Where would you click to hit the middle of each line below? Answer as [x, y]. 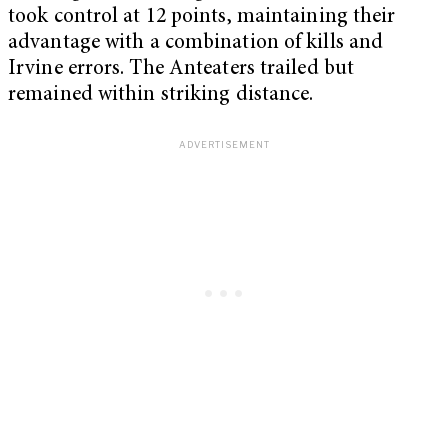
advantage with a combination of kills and [196, 44]
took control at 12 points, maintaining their [202, 18]
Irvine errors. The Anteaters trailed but [181, 70]
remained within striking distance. [161, 96]
